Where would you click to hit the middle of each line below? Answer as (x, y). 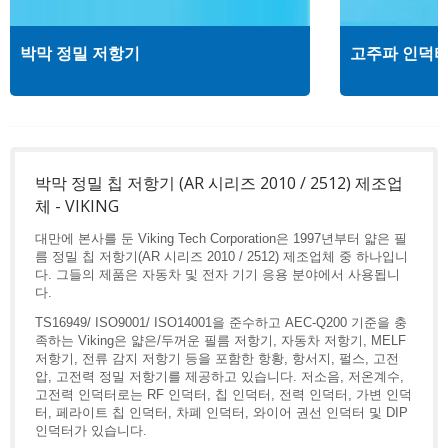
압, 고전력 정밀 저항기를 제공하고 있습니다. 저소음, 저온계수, (219, 376)
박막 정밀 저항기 (80, 53)
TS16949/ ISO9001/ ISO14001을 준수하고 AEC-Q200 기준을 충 (221, 322)
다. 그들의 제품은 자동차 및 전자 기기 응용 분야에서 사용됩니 (217, 274)
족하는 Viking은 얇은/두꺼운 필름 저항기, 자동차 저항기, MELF (220, 340)
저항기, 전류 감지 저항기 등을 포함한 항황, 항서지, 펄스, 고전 (217, 358)
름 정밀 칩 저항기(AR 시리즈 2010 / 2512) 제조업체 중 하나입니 (221, 256)
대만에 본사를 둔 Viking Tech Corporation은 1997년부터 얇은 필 (221, 238)
